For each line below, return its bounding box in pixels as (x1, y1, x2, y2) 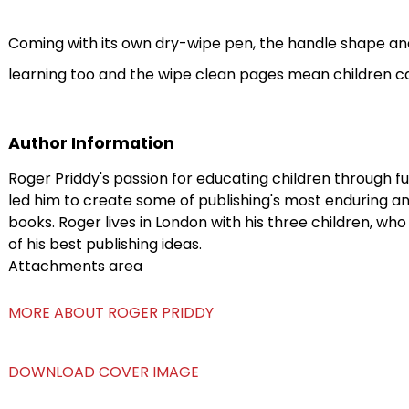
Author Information (7, 132, 174, 154)
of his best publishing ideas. (7, 234, 202, 255)
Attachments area (7, 256, 142, 277)
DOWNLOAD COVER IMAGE (7, 362, 199, 383)
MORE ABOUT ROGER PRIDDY (7, 302, 214, 323)
